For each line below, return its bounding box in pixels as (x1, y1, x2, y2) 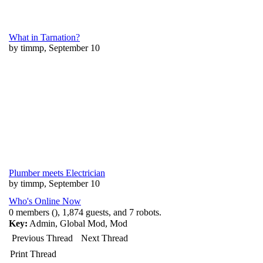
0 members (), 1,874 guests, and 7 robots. (9, 207, 161, 217)
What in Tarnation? (9, 32, 80, 42)
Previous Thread (12, 233, 73, 243)
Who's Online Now (9, 196, 81, 206)
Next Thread (81, 233, 128, 243)
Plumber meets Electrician (9, 168, 105, 178)
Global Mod (60, 218, 105, 228)
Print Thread (10, 249, 56, 259)
